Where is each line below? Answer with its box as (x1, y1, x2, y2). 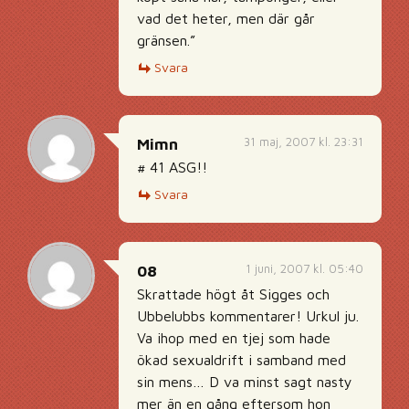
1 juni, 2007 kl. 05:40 (246, 261, 363, 276)
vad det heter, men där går (137, 10, 315, 26)
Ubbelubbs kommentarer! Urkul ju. (137, 308, 359, 324)
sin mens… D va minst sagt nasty (137, 373, 352, 390)
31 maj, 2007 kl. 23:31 (244, 134, 363, 149)
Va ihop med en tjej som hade (137, 330, 330, 346)
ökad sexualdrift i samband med (137, 351, 346, 368)
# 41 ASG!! (137, 159, 207, 175)
